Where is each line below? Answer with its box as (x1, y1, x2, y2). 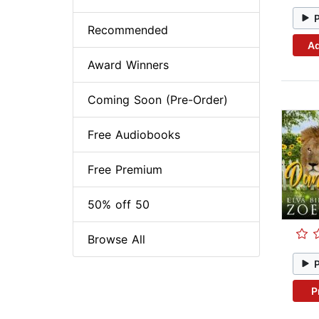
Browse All (88, 232, 145, 247)
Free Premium (88, 162, 162, 177)
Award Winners (88, 58, 169, 73)
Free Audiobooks (88, 127, 180, 142)
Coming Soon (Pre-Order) (88, 93, 228, 108)
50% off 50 (88, 197, 150, 212)
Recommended (88, 23, 168, 38)
